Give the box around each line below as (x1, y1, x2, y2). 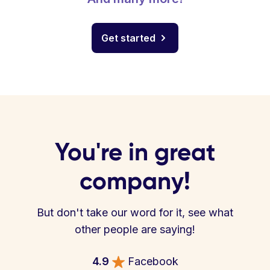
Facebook (127, 255, 178, 268)
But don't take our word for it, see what (37, 206, 233, 219)
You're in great (55, 137, 215, 167)
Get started (101, 32, 155, 44)
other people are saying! (75, 223, 195, 236)
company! (80, 166, 190, 196)
